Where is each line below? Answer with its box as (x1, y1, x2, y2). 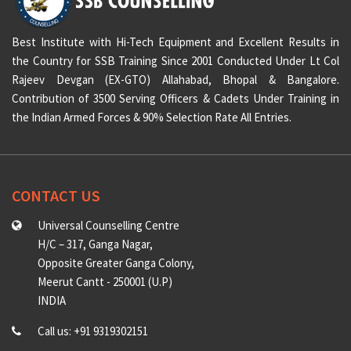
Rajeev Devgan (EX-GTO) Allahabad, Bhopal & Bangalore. (12, 72, 339, 88)
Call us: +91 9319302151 (38, 324, 149, 339)
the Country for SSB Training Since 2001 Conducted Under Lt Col (12, 53, 339, 69)
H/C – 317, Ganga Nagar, (38, 237, 154, 252)
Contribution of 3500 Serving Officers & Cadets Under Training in (12, 91, 339, 107)
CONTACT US (12, 186, 100, 206)
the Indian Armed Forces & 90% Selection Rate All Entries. (12, 110, 291, 125)
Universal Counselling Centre (38, 218, 180, 233)
